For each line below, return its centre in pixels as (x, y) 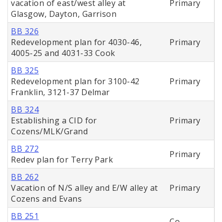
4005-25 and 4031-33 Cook (63, 53)
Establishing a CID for (54, 121)
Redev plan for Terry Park (62, 160)
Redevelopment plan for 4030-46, (77, 42)
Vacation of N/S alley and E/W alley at (84, 188)
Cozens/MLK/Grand (50, 132)
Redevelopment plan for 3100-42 (75, 82)
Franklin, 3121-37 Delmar (60, 92)
